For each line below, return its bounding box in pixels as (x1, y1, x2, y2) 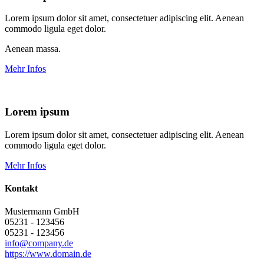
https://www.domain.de (5, 249, 91, 259)
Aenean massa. (5, 44, 61, 54)
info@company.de (5, 238, 73, 249)
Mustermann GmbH (5, 206, 80, 217)
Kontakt (5, 183, 38, 194)
